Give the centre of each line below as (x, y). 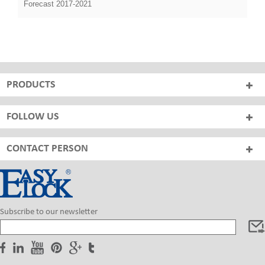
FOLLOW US (33, 117)
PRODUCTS (31, 85)
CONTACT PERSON (47, 149)
